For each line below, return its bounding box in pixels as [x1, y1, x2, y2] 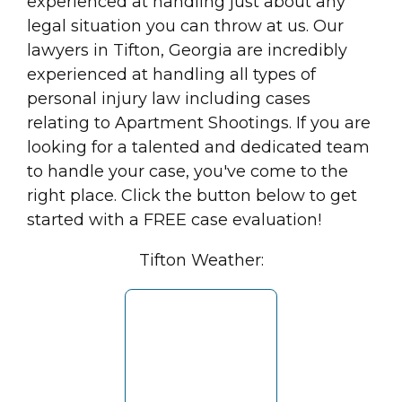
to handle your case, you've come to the [27, 162, 348, 182]
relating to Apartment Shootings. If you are [27, 113, 371, 134]
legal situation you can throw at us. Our [27, 16, 344, 37]
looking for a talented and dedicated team [27, 137, 370, 158]
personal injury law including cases [27, 89, 310, 109]
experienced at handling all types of [27, 65, 316, 85]
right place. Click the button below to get [27, 186, 357, 206]
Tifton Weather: [138, 250, 264, 271]
